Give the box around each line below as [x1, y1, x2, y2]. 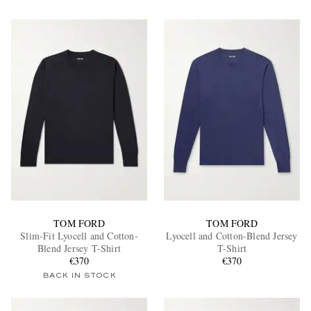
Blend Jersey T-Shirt [37, 242, 121, 255]
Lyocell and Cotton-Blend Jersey [166, 229, 298, 243]
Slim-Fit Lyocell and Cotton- [20, 229, 138, 243]
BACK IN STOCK [42, 272, 116, 280]
